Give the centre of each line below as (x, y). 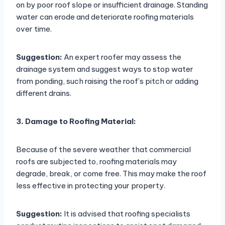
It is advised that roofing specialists (127, 214)
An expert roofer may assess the (123, 57)
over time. (34, 29)
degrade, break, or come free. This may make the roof (111, 174)
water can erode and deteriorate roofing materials (105, 17)
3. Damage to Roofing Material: (76, 122)
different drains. (44, 93)
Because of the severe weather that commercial (103, 150)
